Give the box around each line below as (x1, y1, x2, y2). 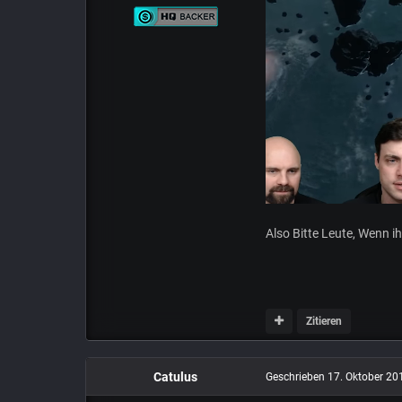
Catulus (153, 370, 198, 385)
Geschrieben (265, 371, 328, 384)
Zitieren (306, 314, 343, 328)
